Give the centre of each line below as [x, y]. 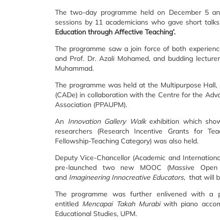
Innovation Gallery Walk [107, 121]
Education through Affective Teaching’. [115, 32]
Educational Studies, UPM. [96, 213]
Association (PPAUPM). [91, 104]
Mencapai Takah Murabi [123, 204]
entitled [69, 204]
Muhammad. [74, 68]
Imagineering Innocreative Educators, [128, 177]
